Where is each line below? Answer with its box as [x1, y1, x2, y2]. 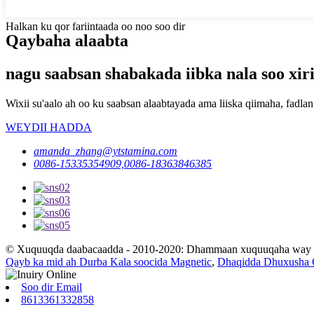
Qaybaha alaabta [6, 32, 128, 50]
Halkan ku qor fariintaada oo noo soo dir [6, 20, 185, 33]
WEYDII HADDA [6, 121, 92, 133]
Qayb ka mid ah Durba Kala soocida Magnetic [6, 255, 212, 268]
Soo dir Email [21, 280, 82, 293]
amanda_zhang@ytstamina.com [34, 144, 177, 157]
